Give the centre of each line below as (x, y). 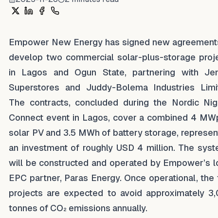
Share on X (32, 18)
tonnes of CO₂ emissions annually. (78, 208)
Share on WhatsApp (90, 18)
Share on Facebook (77, 18)
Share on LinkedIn (60, 18)
